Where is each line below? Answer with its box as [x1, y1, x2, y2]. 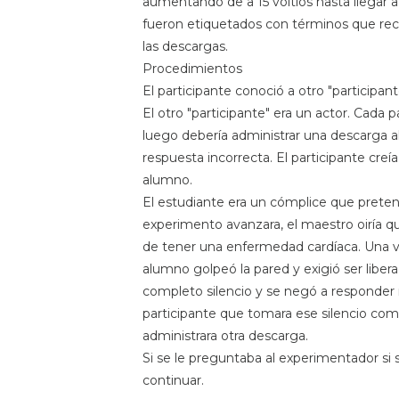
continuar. [142, 371, 204, 388]
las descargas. [142, 37, 228, 54]
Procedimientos [142, 60, 242, 77]
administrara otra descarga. [142, 327, 308, 344]
